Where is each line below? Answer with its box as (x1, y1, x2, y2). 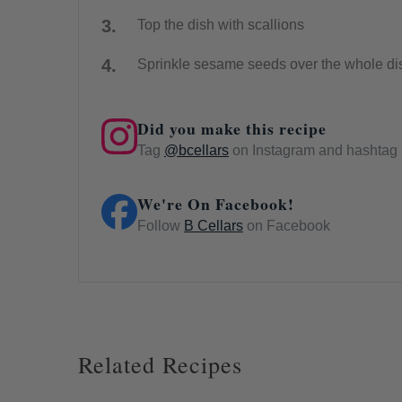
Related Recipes (77, 348, 242, 380)
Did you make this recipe (136, 116, 327, 140)
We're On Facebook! (136, 191, 294, 215)
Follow (136, 217, 184, 233)
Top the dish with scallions (136, 16, 304, 32)
